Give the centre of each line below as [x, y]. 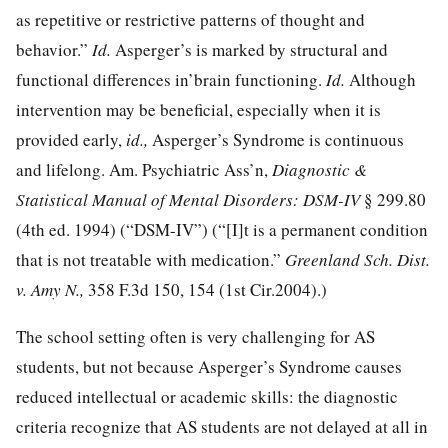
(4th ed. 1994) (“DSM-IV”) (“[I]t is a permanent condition [222, 229]
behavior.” [54, 49]
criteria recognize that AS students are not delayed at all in [222, 426]
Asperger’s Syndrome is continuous [278, 139]
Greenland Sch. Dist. [357, 259]
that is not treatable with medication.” [150, 259]
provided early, [71, 139]
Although [382, 79]
